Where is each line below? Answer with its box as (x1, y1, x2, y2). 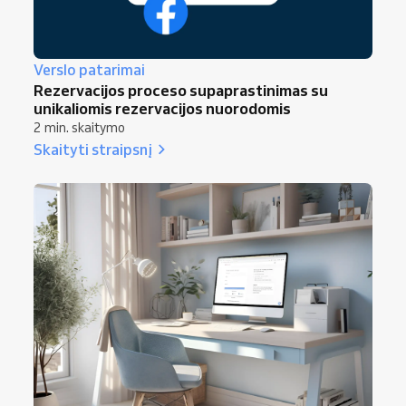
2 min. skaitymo (34, 119, 125, 136)
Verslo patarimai (34, 60, 145, 79)
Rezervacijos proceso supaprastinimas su (34, 80, 328, 100)
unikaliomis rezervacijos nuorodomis (34, 98, 291, 118)
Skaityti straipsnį (34, 139, 152, 159)
